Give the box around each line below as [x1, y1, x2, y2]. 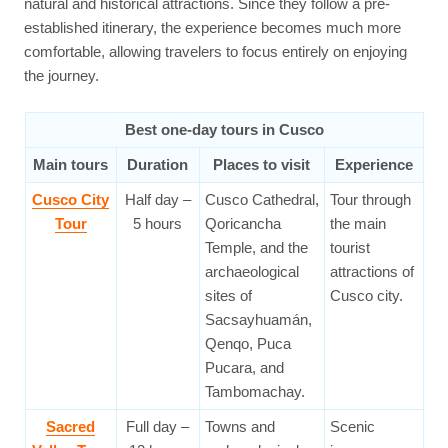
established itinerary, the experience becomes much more [24, 19, 402, 37]
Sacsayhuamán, [204, 311, 312, 329]
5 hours [133, 215, 182, 233]
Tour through [329, 191, 411, 209]
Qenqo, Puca [204, 335, 291, 353]
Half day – [124, 191, 191, 209]
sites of [204, 287, 252, 305]
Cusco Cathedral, [204, 191, 319, 209]
